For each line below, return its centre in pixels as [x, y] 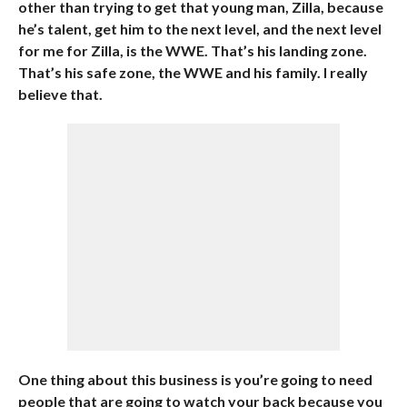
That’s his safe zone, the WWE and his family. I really [193, 72]
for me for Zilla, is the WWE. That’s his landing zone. [192, 50]
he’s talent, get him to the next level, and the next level [199, 29]
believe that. [60, 94]
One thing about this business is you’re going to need [195, 379]
